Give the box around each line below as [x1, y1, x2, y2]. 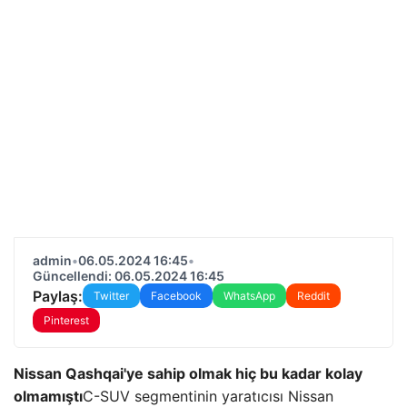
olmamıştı [14, 387, 83, 405]
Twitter [94, 289, 129, 303]
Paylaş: [33, 286, 83, 305]
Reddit [297, 289, 330, 303]
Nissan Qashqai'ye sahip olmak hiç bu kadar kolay [14, 364, 362, 382]
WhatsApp [223, 289, 275, 303]
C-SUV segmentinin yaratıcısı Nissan [83, 387, 333, 405]
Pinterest [44, 313, 89, 327]
